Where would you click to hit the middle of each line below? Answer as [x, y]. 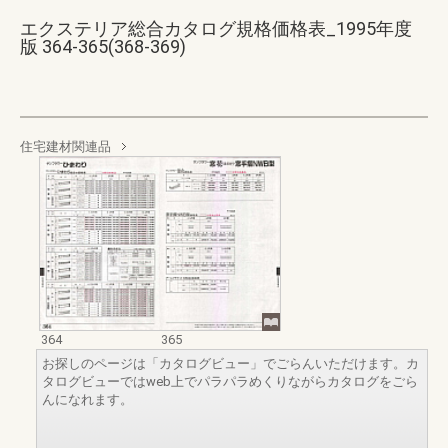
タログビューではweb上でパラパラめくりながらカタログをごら [230, 382]
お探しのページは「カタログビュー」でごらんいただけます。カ [230, 364]
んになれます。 [87, 400]
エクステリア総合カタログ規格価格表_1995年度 [216, 28]
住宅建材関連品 [65, 146]
